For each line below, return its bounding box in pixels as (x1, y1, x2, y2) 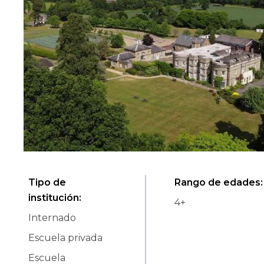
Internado (28, 212, 76, 224)
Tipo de (28, 177, 66, 189)
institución (28, 192, 79, 204)
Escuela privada (28, 232, 103, 244)
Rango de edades (174, 177, 260, 189)
